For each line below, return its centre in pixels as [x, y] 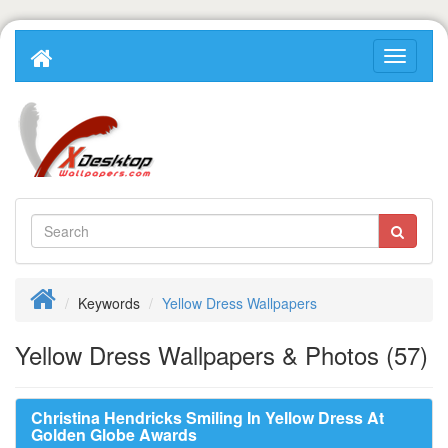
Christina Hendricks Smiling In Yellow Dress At [207, 417]
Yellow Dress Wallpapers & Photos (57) [221, 354]
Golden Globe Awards [114, 434]
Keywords [109, 303]
